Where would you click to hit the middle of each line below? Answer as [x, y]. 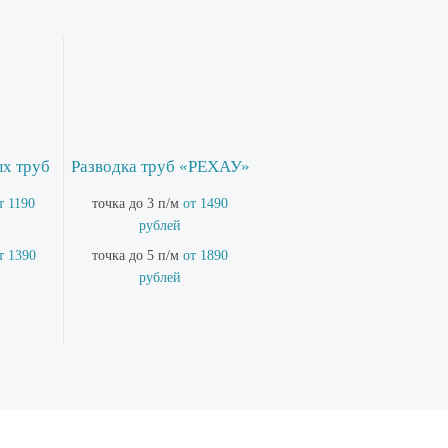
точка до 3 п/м [137, 203]
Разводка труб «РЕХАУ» [160, 166]
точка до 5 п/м [137, 255]
